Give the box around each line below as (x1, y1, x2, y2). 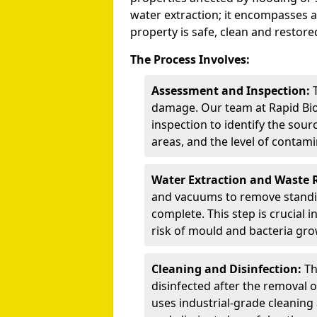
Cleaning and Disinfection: (151, 261, 301, 277)
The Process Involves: (130, 52, 250, 67)
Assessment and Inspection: (151, 83, 310, 98)
